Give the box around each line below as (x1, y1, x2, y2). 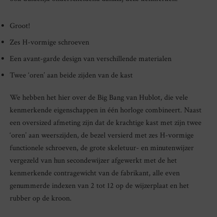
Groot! (10, 20, 30, 31)
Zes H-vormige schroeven (10, 37, 89, 47)
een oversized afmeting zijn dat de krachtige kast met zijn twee (10, 117, 201, 128)
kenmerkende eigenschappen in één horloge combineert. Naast (10, 105, 201, 115)
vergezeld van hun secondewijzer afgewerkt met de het (10, 155, 177, 166)
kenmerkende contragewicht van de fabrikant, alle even (10, 168, 180, 178)
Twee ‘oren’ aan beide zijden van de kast (10, 70, 133, 80)
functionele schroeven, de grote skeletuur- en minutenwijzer (10, 142, 194, 153)
